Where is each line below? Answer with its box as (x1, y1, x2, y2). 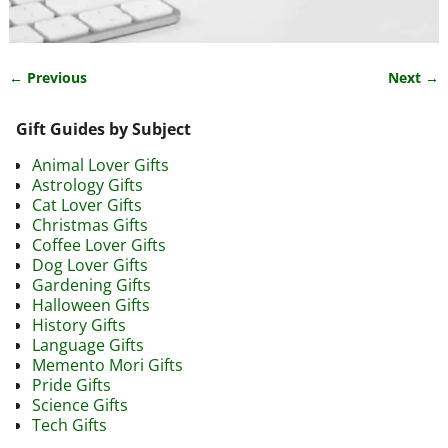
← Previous (8, 68, 87, 88)
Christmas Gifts (32, 214, 148, 237)
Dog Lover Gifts (32, 254, 148, 277)
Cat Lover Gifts (32, 194, 142, 217)
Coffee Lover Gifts (32, 234, 166, 257)
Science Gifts (32, 394, 128, 417)
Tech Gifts (32, 414, 107, 437)
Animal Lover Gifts (32, 154, 169, 177)
